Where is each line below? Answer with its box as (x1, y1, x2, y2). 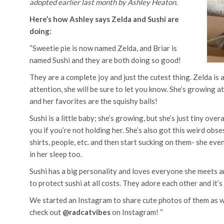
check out (29, 207, 62, 216)
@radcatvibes (62, 207, 110, 216)
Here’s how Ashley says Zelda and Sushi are (29, 14, 179, 23)
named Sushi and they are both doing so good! (29, 55, 181, 64)
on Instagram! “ (110, 207, 163, 216)
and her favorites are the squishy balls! (29, 96, 157, 105)
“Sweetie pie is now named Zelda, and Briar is (29, 43, 177, 52)
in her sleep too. (29, 149, 82, 158)
